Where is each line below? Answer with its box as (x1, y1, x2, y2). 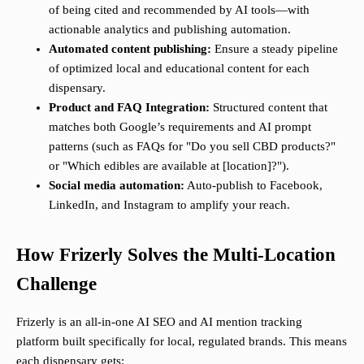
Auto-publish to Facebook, (184, 179, 323, 193)
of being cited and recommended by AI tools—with (49, 3, 310, 17)
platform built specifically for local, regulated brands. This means (16, 335, 347, 349)
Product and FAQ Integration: (49, 101, 210, 115)
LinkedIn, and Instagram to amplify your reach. (49, 198, 290, 212)
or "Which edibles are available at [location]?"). (49, 159, 289, 173)
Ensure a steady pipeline (211, 42, 338, 56)
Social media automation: (49, 179, 184, 193)
